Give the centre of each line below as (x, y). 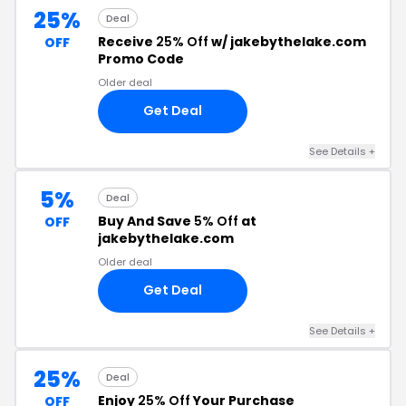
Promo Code (141, 58)
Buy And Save (146, 221)
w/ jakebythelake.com (287, 41)
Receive (127, 41)
